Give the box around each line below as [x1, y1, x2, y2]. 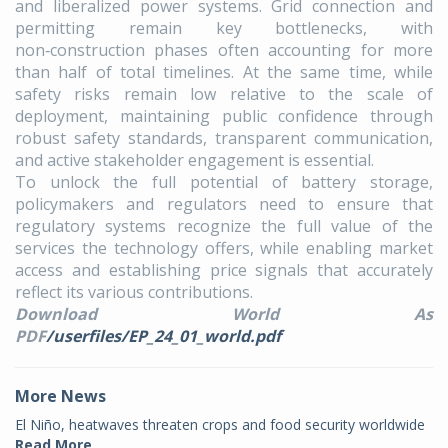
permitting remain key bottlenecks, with [15, 17, 433, 40]
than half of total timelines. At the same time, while [15, 61, 433, 84]
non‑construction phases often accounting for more [15, 39, 433, 62]
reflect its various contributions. [15, 281, 253, 304]
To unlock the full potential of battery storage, [15, 171, 433, 194]
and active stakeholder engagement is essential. [15, 149, 374, 172]
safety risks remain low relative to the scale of [15, 83, 433, 106]
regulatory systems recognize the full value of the [15, 215, 433, 238]
